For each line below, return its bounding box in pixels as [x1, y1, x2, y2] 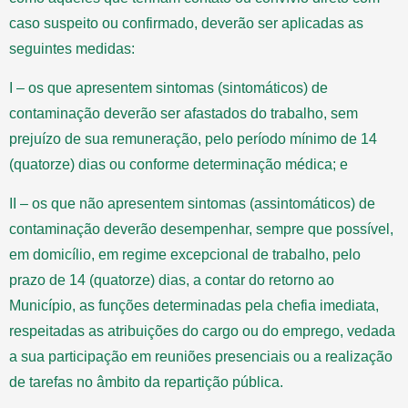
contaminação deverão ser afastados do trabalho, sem [9, 105, 358, 121]
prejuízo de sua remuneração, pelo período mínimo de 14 [9, 130, 377, 147]
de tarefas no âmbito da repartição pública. [9, 373, 283, 390]
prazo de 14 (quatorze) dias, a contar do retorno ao [9, 271, 334, 288]
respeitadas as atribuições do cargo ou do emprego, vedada [9, 322, 395, 339]
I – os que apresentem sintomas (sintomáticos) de [9, 79, 328, 96]
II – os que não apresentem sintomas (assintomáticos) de [9, 195, 375, 211]
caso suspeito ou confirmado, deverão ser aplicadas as [9, 15, 363, 31]
